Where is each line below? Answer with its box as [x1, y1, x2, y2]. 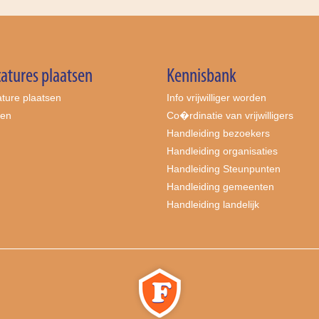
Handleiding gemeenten [167, 180, 274, 192]
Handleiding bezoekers [167, 127, 270, 139]
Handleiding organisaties [167, 145, 278, 157]
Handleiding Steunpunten [167, 162, 281, 174]
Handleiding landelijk [167, 198, 259, 210]
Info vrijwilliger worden [167, 91, 266, 103]
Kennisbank [167, 66, 236, 87]
